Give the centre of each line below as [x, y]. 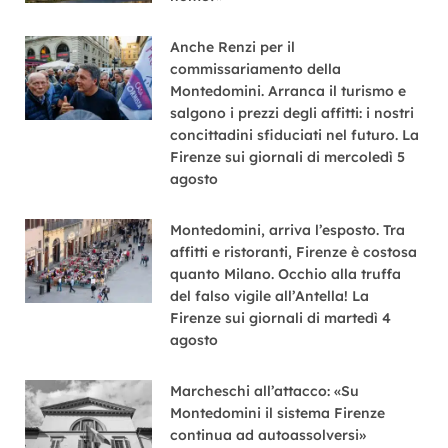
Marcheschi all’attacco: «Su [265, 390]
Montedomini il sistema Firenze [278, 412]
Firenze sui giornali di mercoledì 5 [288, 156]
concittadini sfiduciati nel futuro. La [295, 134]
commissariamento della [256, 68]
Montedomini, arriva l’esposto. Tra [288, 229]
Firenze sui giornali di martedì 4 [281, 317]
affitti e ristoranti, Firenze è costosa [294, 251]
